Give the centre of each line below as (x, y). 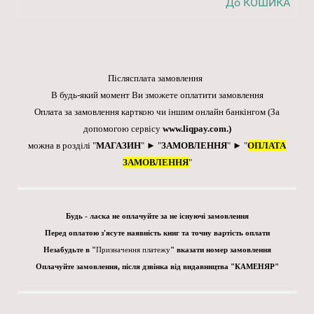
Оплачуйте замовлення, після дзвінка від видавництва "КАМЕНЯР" (157, 267)
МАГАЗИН (118, 146)
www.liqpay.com (194, 129)
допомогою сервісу (123, 129)
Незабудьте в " (69, 250)
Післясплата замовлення (157, 78)
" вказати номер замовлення (220, 250)
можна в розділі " (62, 146)
